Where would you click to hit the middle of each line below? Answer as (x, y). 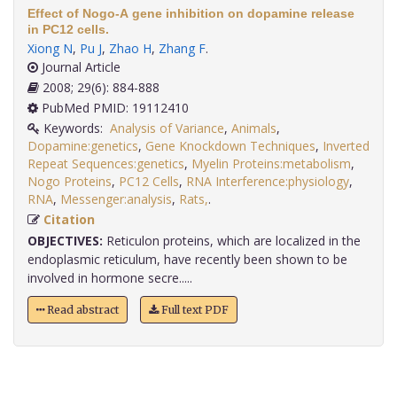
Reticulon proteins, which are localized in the (232, 241)
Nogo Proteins (70, 182)
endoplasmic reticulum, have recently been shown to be (187, 260)
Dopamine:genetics (83, 146)
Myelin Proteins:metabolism (271, 164)
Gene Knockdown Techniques (230, 146)
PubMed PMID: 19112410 (113, 108)
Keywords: (75, 128)
